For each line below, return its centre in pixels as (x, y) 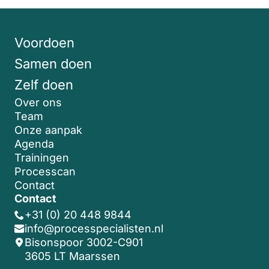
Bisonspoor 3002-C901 (84, 242)
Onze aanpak (48, 130)
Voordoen (44, 42)
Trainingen (42, 157)
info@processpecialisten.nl (94, 228)
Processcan (45, 171)
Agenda (34, 144)
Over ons (38, 102)
